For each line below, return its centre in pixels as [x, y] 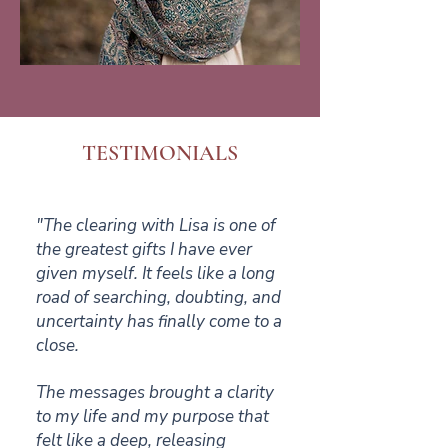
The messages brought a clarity [155, 392]
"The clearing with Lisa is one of [156, 225]
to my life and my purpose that [152, 416]
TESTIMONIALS [160, 153]
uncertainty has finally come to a [159, 321]
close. [57, 345]
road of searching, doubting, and [158, 297]
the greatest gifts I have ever [144, 249]
